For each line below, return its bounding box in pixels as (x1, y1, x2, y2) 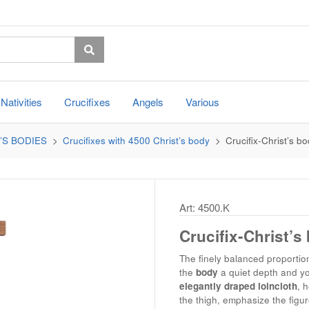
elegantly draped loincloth (179, 279, 297, 292)
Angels (132, 94, 163, 109)
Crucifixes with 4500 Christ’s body (63, 134, 210, 147)
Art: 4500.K (179, 200, 230, 215)
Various (186, 94, 219, 109)
